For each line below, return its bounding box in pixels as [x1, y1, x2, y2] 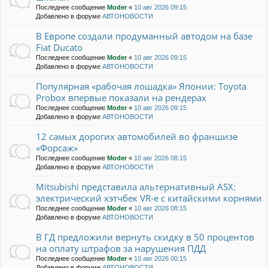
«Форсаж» [36, 142, 78, 154]
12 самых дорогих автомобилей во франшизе [36, 130, 237, 143]
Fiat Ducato [36, 41, 83, 54]
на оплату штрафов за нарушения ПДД [36, 242, 206, 255]
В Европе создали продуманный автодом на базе [36, 30, 252, 42]
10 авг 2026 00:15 [134, 255, 187, 263]
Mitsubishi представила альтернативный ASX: [36, 181, 236, 193]
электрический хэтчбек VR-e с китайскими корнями [36, 192, 262, 205]
